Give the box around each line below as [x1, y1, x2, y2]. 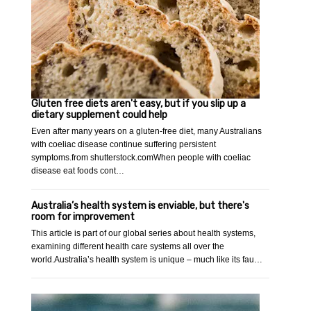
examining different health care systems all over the [31, 242, 225, 252]
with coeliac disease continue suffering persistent [31, 140, 217, 150]
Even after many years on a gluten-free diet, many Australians [31, 126, 262, 137]
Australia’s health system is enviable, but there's [31, 200, 250, 212]
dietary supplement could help [31, 109, 168, 121]
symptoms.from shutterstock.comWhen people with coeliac [31, 153, 251, 163]
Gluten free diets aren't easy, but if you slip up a [31, 98, 246, 110]
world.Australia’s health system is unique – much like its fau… [31, 255, 263, 265]
